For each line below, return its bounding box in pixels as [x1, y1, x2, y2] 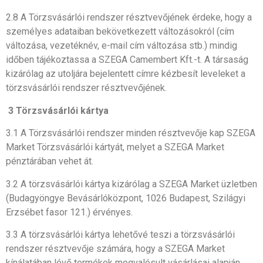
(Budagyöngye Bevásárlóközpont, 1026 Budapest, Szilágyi [6, 192, 245, 204]
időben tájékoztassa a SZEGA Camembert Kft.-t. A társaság [6, 54, 248, 66]
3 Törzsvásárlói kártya [8, 104, 109, 116]
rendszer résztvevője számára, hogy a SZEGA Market [6, 242, 225, 254]
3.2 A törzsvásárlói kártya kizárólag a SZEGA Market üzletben [6, 178, 257, 190]
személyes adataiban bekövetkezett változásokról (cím [6, 26, 234, 38]
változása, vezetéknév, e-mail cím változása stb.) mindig [6, 40, 237, 52]
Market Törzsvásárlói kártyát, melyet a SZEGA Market [6, 141, 224, 153]
